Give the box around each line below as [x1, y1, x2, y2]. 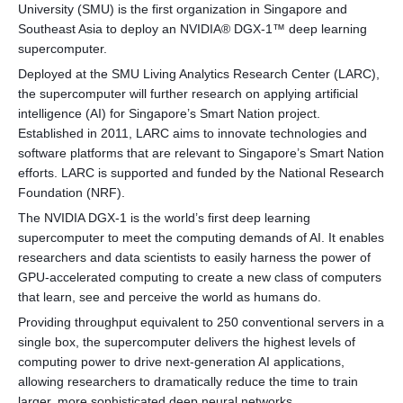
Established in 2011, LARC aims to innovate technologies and [18, 126, 367, 141]
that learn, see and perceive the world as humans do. [18, 290, 321, 305]
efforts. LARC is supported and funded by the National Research [18, 166, 384, 181]
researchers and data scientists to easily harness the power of [18, 250, 371, 265]
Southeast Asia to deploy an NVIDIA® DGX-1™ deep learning [18, 22, 367, 37]
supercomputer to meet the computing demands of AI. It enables [18, 230, 384, 246]
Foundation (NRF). [18, 185, 125, 201]
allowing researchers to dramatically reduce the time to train [18, 374, 358, 390]
